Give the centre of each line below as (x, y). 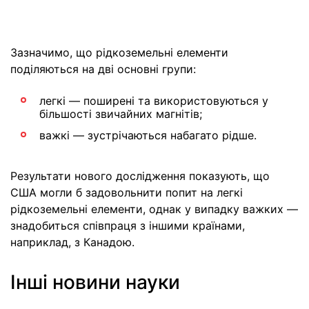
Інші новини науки (95, 282)
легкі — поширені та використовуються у (154, 101)
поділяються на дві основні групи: (103, 69)
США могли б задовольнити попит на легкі (127, 192)
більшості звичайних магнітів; (121, 114)
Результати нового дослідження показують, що (140, 176)
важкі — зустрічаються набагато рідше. (148, 135)
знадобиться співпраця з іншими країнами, (128, 226)
